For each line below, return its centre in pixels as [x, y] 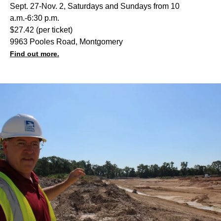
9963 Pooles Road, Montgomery [66, 41]
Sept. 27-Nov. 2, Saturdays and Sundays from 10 [95, 6]
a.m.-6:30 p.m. [35, 18]
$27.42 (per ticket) [41, 30]
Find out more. [35, 54]
